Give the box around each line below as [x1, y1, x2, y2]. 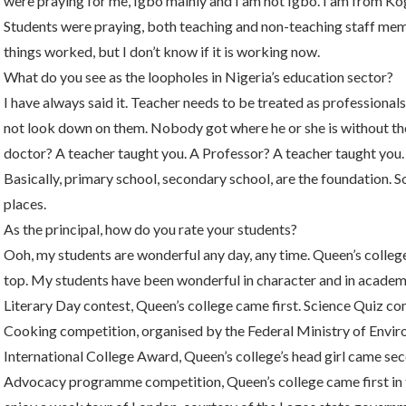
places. [4, 195, 46, 212]
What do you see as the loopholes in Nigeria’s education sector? [4, 68, 393, 85]
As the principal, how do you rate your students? [4, 220, 297, 237]
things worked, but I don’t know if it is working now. [4, 43, 320, 60]
